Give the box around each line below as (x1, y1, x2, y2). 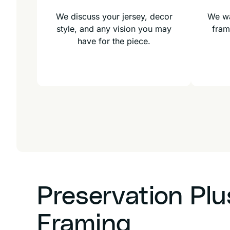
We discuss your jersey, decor (55, 11, 172, 22)
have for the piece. (78, 36, 150, 46)
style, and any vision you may (56, 24, 171, 34)
